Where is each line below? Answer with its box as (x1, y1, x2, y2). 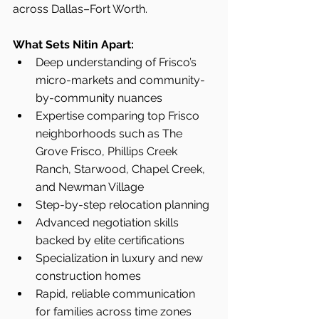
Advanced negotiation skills (36, 216, 182, 230)
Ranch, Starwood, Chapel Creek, (36, 162, 208, 177)
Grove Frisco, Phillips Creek (36, 145, 180, 159)
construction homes (36, 269, 141, 283)
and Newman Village (36, 180, 144, 194)
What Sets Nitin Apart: (13, 38, 134, 52)
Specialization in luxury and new (36, 251, 206, 266)
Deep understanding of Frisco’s (36, 56, 199, 70)
